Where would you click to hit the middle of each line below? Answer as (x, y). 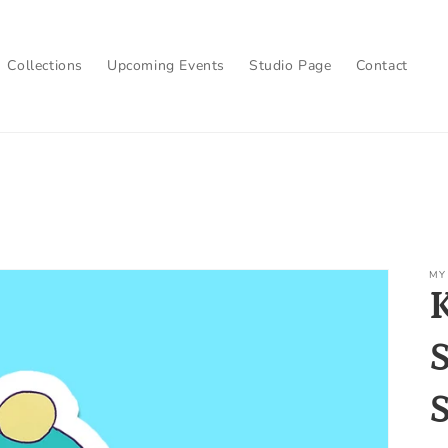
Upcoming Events (165, 65)
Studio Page (290, 65)
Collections (45, 65)
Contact (381, 65)
